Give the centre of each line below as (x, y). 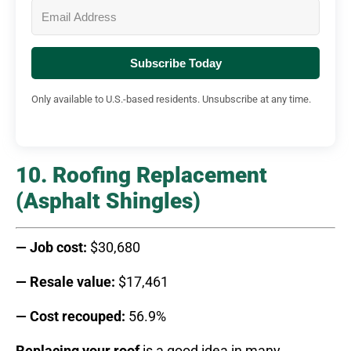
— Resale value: (65, 281)
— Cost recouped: (71, 316)
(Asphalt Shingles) (108, 201)
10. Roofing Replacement (141, 175)
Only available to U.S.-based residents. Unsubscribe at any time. (171, 99)
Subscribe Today (175, 63)
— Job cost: (51, 247)
